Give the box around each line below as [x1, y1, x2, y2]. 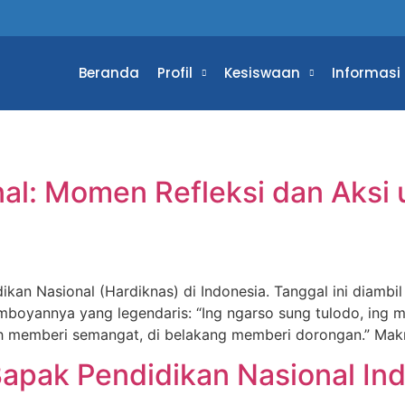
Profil [156, 63, 193, 82]
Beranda [78, 63, 139, 82]
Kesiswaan [223, 63, 300, 82]
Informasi [331, 63, 400, 82]
